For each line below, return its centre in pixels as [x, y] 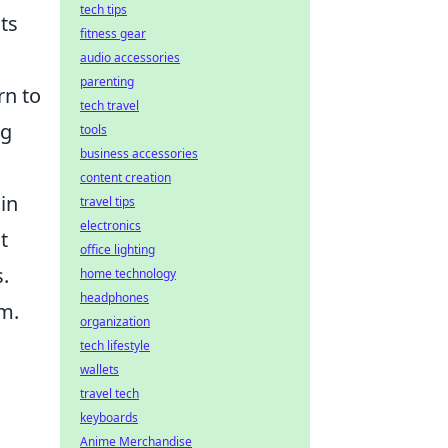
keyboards [109, 417]
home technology [128, 273]
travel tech [109, 393]
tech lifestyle [115, 345]
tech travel [109, 105]
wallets [99, 369]
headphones [114, 297]
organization [115, 321]
